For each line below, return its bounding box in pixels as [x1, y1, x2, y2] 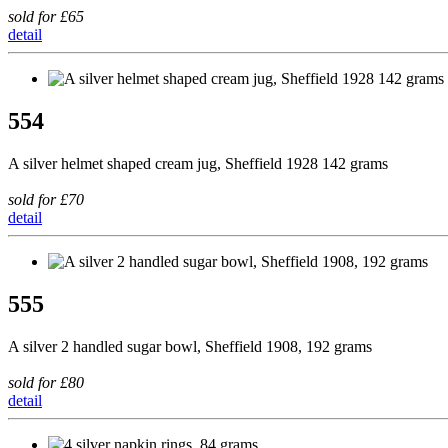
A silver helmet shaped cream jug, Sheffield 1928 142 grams [8, 155, 388, 173]
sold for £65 [8, 8, 84, 26]
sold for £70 [8, 191, 84, 209]
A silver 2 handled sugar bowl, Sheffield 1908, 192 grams [8, 337, 372, 355]
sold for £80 [8, 373, 84, 391]
